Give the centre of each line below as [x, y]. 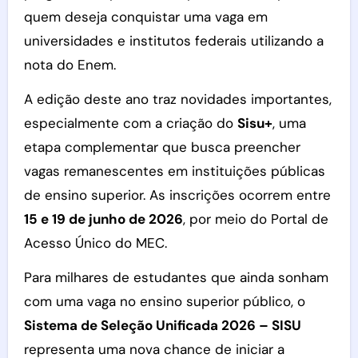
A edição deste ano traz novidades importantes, [177, 99]
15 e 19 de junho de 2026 [103, 219]
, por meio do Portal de [255, 219]
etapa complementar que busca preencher [162, 147]
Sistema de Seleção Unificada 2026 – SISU [162, 325]
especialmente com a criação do [130, 123]
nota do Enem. [70, 65]
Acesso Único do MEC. [95, 243]
